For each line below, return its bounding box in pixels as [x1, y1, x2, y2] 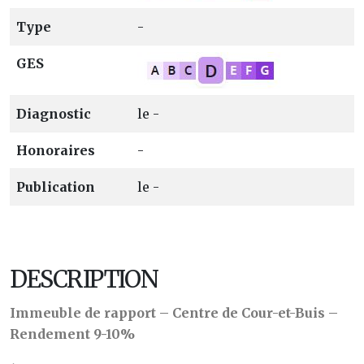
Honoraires [16, 141, 95, 158]
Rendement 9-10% [10, 325, 135, 342]
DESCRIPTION [10, 264, 158, 294]
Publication [16, 178, 95, 195]
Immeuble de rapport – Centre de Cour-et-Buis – [10, 304, 338, 321]
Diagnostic [16, 105, 91, 122]
